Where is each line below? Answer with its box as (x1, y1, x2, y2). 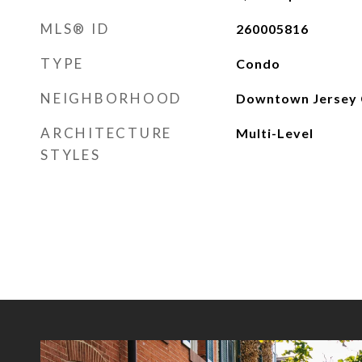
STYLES (40, 146, 101, 163)
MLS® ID (40, 20, 110, 37)
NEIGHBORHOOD (40, 90, 182, 107)
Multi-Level (235, 125, 314, 141)
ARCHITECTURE (40, 124, 172, 141)
